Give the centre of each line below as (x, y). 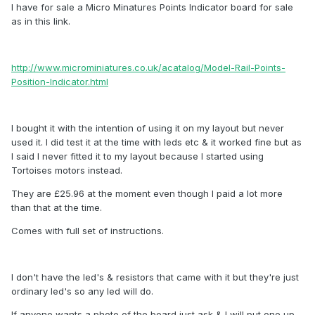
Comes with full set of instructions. (88, 231)
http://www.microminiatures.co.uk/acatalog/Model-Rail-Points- (148, 68)
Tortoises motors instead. (67, 171)
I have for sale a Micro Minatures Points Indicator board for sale (152, 7)
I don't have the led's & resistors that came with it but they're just (155, 277)
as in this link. (41, 21)
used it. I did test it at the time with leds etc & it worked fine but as (156, 142)
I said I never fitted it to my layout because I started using (137, 156)
